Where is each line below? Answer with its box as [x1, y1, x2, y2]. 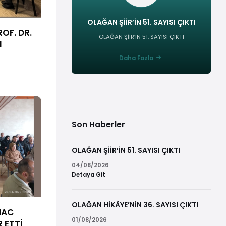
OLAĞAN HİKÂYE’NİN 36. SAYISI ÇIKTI [72, 200, 198, 210]
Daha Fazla [119, 54, 153, 63]
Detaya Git [72, 171, 105, 179]
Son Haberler [72, 119, 125, 131]
